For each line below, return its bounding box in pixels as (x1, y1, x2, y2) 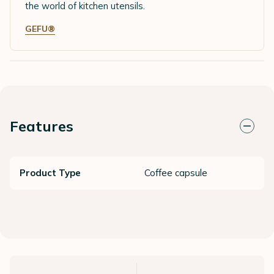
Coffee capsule (144, 166, 207, 179)
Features (10, 116, 73, 135)
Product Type (20, 166, 81, 179)
